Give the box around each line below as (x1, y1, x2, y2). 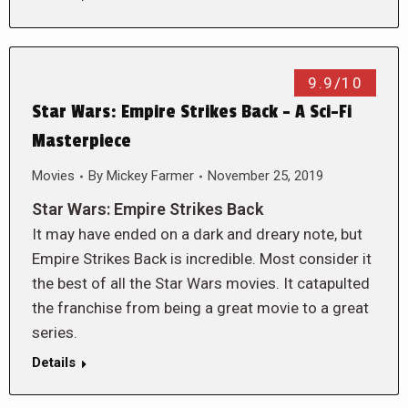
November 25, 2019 (208, 168, 323, 184)
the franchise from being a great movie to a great (32, 299, 369, 317)
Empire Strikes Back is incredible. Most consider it (32, 250, 372, 268)
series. (32, 323, 77, 342)
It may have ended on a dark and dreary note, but (32, 225, 362, 243)
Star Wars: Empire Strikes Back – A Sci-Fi (32, 101, 352, 123)
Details (32, 354, 76, 371)
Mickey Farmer (107, 168, 194, 184)
